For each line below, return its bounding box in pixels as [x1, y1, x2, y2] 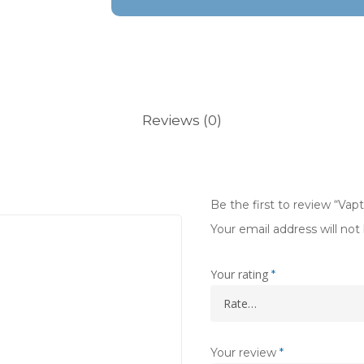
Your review [210, 345, 279, 360]
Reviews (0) [142, 112, 222, 128]
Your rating [210, 266, 271, 282]
